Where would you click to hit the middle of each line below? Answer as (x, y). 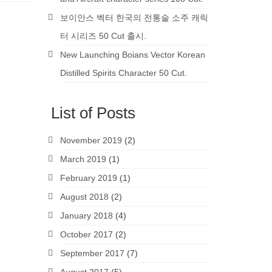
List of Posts (93, 113)
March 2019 (83, 159)
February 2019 (88, 178)
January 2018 (86, 216)
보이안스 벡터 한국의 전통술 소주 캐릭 (134, 18)
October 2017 (86, 234)
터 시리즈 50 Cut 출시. (104, 36)
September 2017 (92, 253)
